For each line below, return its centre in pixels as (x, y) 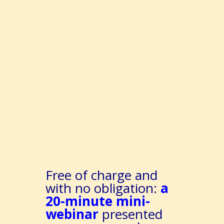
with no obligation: (103, 188)
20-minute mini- (97, 201)
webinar (73, 214)
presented (132, 214)
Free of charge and (101, 175)
